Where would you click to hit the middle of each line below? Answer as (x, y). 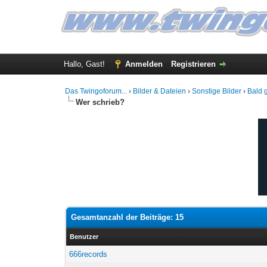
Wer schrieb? (100, 102)
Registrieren (193, 64)
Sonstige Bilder (217, 91)
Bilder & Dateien (160, 91)
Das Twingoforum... (96, 91)
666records (89, 254)
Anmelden (144, 64)
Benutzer (84, 237)
